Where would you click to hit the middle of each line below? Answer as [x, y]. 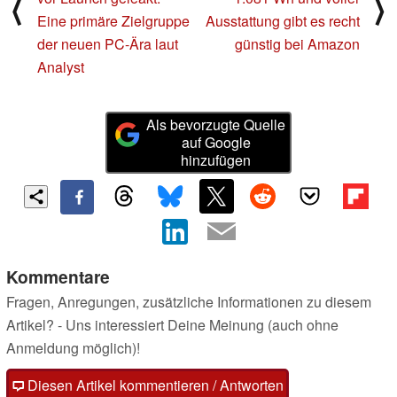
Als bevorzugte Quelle [216, 124]
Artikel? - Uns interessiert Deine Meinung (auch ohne [172, 325]
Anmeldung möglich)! [73, 348]
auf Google [216, 142]
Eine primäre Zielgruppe [113, 20]
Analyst [61, 66]
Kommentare [58, 277]
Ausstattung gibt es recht [283, 20]
